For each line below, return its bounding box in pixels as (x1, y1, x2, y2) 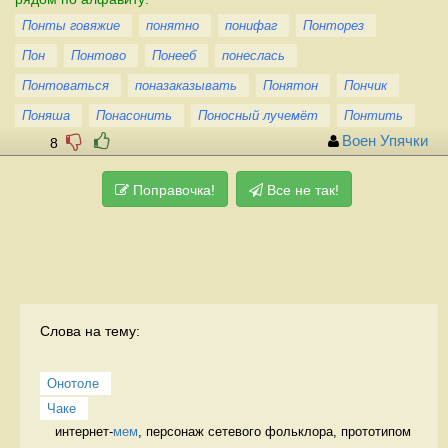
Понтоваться (22, 77, 109, 93)
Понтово (71, 47, 126, 63)
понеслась (222, 47, 285, 63)
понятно (146, 17, 199, 33)
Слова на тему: (40, 322, 140, 339)
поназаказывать (135, 77, 237, 93)
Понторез (303, 17, 364, 33)
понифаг (225, 17, 277, 33)
